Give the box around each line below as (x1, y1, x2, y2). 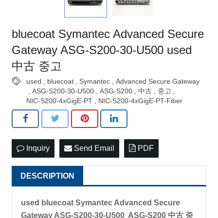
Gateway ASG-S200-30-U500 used (12, 43, 192, 56)
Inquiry (24, 144, 50, 152)
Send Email (72, 144, 114, 152)
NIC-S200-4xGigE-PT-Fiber (98, 96, 182, 105)
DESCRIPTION (20, 171, 74, 180)
